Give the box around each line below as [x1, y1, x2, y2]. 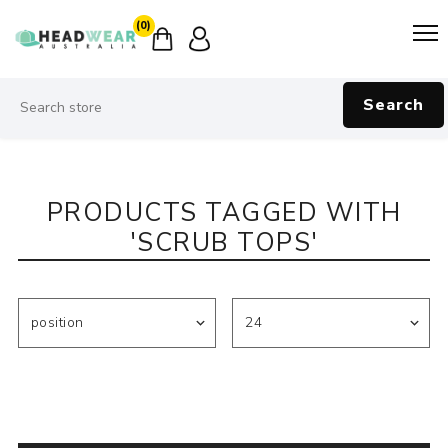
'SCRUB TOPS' [129, 225, 319, 260]
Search [363, 93, 424, 116]
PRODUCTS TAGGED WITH [46, 195, 402, 230]
